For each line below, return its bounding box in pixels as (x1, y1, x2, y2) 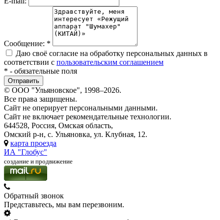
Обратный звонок (4, 191, 64, 200)
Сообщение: (4, 39, 45, 48)
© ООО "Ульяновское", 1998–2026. (4, 85, 121, 94)
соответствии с (4, 57, 56, 66)
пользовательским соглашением (56, 57, 164, 66)
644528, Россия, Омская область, (4, 121, 113, 130)
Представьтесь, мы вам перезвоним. (4, 200, 124, 209)
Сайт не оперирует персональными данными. (4, 103, 158, 112)
